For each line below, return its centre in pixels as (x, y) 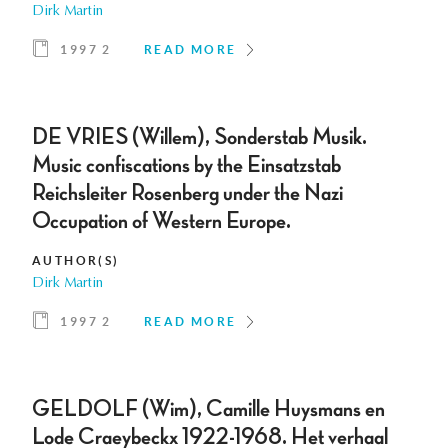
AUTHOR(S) (76, 261)
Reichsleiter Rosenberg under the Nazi (187, 193)
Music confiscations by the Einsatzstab (186, 165)
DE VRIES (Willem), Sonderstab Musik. (199, 137)
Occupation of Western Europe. (161, 221)
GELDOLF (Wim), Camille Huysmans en (208, 409)
